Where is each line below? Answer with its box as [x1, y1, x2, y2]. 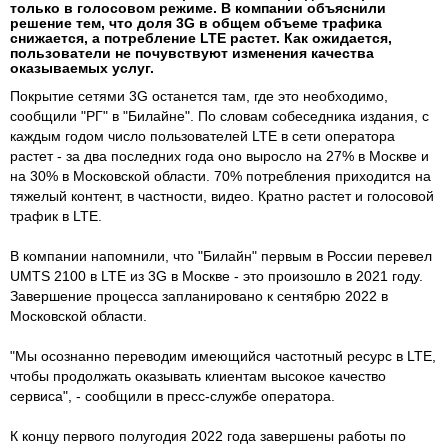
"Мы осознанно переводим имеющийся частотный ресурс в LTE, [10, 347, 436, 364]
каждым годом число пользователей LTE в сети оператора [10, 127, 395, 144]
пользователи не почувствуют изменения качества [10, 44, 374, 61]
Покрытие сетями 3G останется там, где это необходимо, [10, 87, 388, 104]
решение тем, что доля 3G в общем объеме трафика [10, 14, 382, 31]
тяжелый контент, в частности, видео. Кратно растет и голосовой [10, 187, 434, 204]
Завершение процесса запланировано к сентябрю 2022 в [10, 287, 388, 304]
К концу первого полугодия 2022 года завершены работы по [10, 427, 406, 444]
